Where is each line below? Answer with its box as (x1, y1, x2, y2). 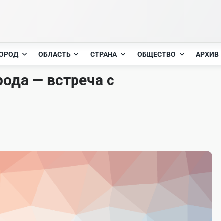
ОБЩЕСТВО (137, 50, 176, 58)
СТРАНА (90, 50, 117, 58)
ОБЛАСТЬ (38, 50, 71, 58)
